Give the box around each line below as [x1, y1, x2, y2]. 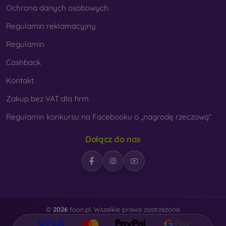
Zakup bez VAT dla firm [6, 93, 89, 103]
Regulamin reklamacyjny [6, 21, 96, 31]
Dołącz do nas [85, 133, 141, 144]
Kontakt [6, 75, 34, 85]
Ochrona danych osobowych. [6, 3, 110, 13]
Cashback [6, 57, 41, 67]
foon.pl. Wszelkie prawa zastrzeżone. [67, 205, 181, 214]
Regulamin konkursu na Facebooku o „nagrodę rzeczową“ [6, 111, 211, 122]
